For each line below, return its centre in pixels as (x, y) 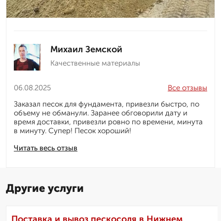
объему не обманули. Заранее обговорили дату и (101, 113)
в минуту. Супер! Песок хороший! (73, 131)
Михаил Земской (86, 50)
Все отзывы (187, 88)
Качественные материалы (95, 63)
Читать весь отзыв (46, 148)
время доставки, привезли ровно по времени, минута (108, 122)
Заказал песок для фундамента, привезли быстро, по (107, 104)
